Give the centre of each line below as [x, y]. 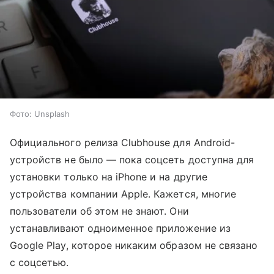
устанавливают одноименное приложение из [120, 228]
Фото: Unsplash [40, 113]
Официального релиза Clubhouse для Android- [123, 142]
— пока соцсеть [147, 159]
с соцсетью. [39, 262]
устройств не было [58, 159]
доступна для [221, 159]
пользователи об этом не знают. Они [99, 211]
